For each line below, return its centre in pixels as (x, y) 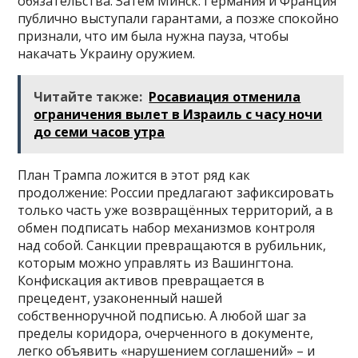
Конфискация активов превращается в (141, 281)
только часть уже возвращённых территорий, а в (176, 211)
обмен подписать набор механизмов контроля (167, 228)
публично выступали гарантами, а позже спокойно (179, 19)
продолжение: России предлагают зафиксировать (176, 193)
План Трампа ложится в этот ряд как (134, 175)
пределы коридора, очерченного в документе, (166, 334)
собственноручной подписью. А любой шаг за (162, 316)
